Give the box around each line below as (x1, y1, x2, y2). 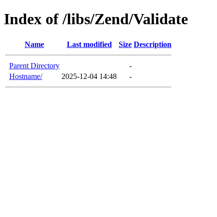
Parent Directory (9, 61, 60, 70)
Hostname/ (9, 72, 42, 80)
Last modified (66, 40, 112, 48)
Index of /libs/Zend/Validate (4, 10, 188, 28)
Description (134, 40, 171, 48)
